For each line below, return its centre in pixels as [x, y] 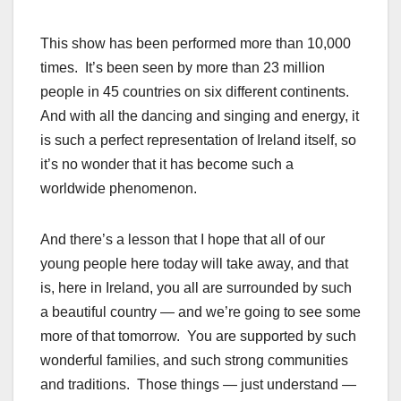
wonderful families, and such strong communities [194, 361]
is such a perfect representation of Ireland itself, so [198, 141]
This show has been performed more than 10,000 [196, 44]
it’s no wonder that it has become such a [167, 165]
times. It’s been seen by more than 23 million [183, 68]
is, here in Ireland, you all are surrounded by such [196, 288]
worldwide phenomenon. [119, 189]
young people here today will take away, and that [194, 264]
